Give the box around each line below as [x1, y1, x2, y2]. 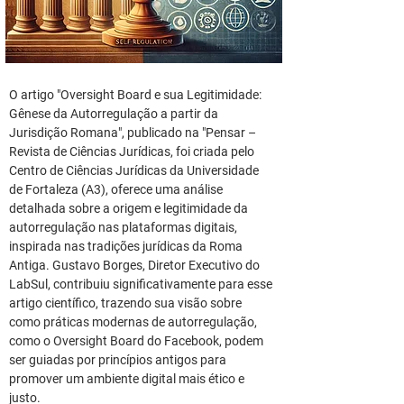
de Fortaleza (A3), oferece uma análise [9, 182, 225, 197]
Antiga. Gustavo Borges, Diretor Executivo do [9, 258, 262, 272]
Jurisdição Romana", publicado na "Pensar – [9, 125, 259, 140]
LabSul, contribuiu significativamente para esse [9, 277, 275, 291]
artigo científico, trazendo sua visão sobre [9, 296, 244, 310]
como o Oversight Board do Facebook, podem [9, 334, 266, 348]
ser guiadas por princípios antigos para [9, 353, 229, 367]
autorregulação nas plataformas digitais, [9, 220, 240, 234]
